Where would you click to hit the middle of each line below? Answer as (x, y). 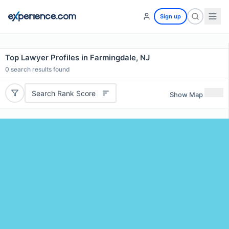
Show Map (186, 94)
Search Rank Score (63, 93)
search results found (40, 69)
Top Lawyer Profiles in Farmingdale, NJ (77, 58)
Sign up (170, 16)
